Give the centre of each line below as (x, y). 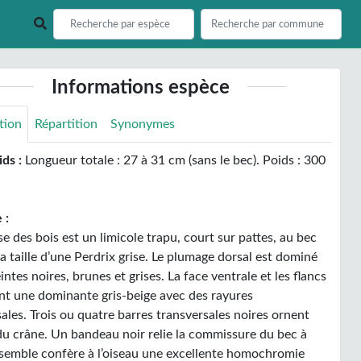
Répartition (66, 124)
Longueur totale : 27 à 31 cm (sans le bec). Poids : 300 (174, 160)
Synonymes (143, 124)
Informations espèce (141, 88)
